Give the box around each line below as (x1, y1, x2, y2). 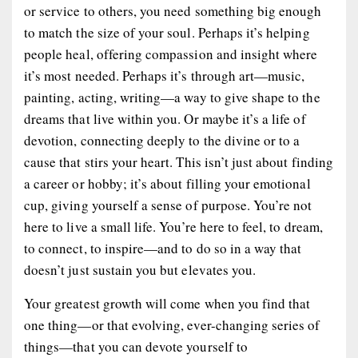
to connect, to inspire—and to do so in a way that (24, 238, 302, 257)
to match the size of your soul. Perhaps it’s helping (24, 22, 310, 42)
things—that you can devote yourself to (24, 336, 248, 356)
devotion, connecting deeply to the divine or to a (24, 130, 300, 149)
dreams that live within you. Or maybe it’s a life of (24, 109, 306, 128)
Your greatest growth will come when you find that (24, 293, 311, 312)
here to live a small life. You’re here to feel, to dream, (24, 217, 323, 236)
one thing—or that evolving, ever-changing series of (24, 315, 320, 334)
